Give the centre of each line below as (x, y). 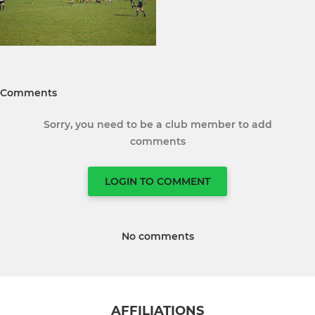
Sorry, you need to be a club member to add (157, 125)
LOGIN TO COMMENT (157, 182)
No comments (157, 237)
